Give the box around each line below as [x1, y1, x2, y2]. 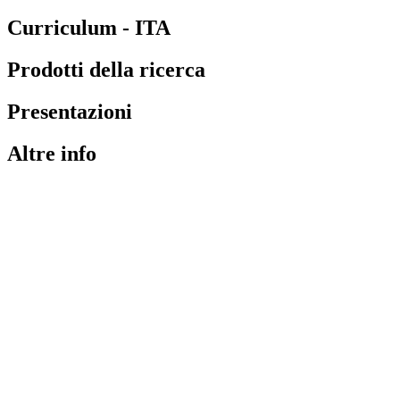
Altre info [7, 141, 96, 165]
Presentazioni [7, 99, 132, 123]
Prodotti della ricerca [7, 57, 205, 81]
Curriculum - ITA [7, 15, 171, 39]
